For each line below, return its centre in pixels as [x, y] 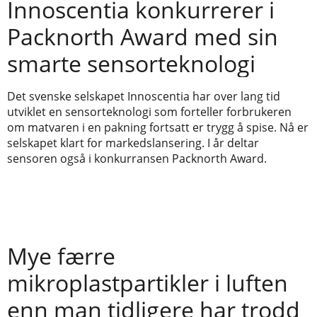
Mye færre [61, 256]
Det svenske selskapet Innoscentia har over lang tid [144, 96]
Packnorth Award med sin [143, 36]
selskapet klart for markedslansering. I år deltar [133, 143]
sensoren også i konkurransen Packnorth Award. [137, 158]
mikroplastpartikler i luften [148, 283]
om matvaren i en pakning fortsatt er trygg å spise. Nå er [158, 127]
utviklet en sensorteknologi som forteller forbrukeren [149, 111]
